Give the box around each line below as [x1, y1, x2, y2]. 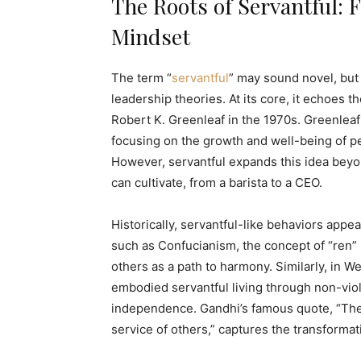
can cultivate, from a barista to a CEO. [111, 175, 322, 190]
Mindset [111, 22, 190, 51]
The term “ [111, 70, 172, 85]
